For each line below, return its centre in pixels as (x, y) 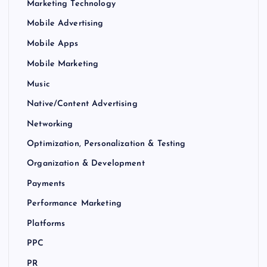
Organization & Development (86, 164)
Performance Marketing (74, 204)
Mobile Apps (53, 44)
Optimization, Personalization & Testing (106, 144)
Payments (46, 184)
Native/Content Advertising (82, 104)
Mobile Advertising (65, 24)
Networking (50, 124)
